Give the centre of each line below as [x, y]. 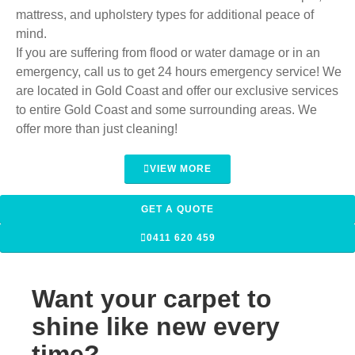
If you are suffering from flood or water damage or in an [168, 52]
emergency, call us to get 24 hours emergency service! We [179, 71]
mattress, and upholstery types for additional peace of [165, 14]
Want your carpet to [152, 298]
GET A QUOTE [177, 209]
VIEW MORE [181, 168]
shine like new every [156, 326]
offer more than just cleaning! [97, 128]
